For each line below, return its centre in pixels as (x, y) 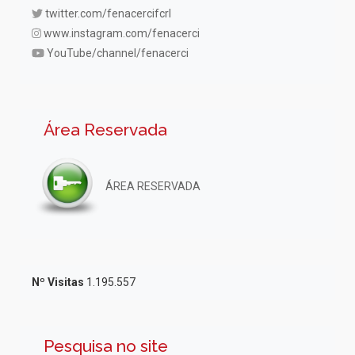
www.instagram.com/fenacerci (122, 33)
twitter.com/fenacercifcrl (108, 13)
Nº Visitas (58, 282)
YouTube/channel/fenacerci (117, 53)
